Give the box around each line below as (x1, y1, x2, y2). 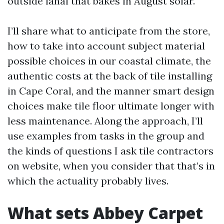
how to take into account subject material (7, 39, 205, 52)
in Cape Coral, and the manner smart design (7, 84, 214, 97)
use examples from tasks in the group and (7, 129, 204, 142)
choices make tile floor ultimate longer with (7, 99, 214, 112)
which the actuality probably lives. (7, 174, 168, 187)
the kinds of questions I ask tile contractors (7, 144, 213, 157)
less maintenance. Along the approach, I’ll (7, 114, 203, 127)
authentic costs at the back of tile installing (7, 69, 212, 82)
